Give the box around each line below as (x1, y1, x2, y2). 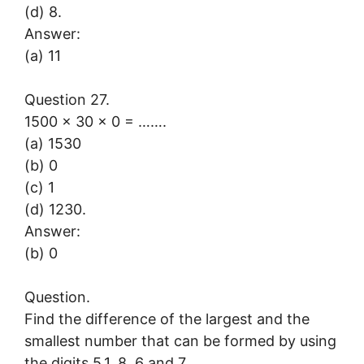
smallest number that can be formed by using (24, 331, 336, 349)
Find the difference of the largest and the (24, 310, 310, 327)
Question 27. (24, 90, 110, 108)
